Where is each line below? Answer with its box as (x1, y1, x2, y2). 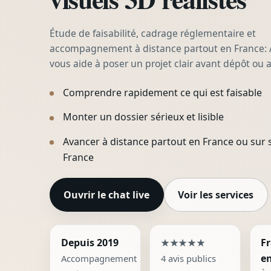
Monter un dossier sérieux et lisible (63, 110, 224, 124)
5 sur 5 (204, 235, 234, 248)
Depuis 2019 (60, 236, 119, 250)
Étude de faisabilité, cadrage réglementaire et (50, 27, 256, 41)
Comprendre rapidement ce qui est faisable (63, 85, 263, 99)
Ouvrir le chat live (64, 188, 150, 201)
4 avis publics (160, 252, 216, 265)
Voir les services (178, 188, 254, 201)
